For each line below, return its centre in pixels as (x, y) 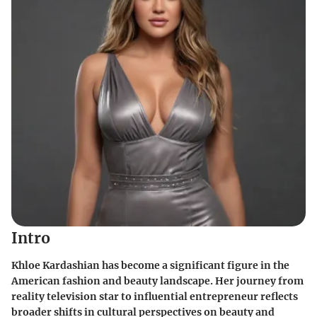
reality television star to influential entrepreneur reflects (155, 296)
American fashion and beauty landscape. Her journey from (157, 281)
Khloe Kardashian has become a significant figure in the (150, 265)
